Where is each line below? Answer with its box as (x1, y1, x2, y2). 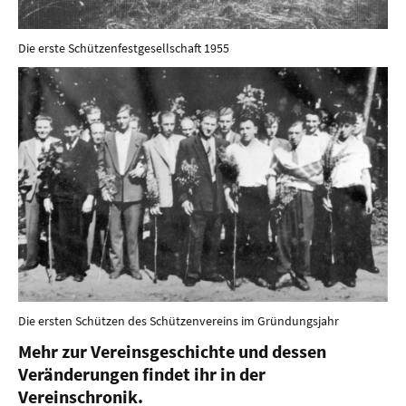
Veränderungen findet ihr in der (18, 362, 266, 385)
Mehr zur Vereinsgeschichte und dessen (18, 339, 326, 362)
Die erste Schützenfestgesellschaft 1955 (18, 40, 229, 57)
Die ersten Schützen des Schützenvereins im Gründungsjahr (18, 312, 339, 329)
